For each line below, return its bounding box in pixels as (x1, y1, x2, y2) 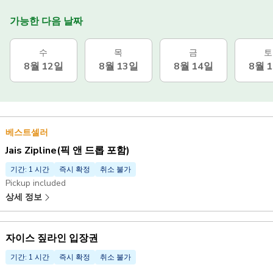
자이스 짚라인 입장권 (5, 231, 98, 245)
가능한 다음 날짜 (10, 14, 83, 28)
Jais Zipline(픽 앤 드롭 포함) (5, 143, 130, 157)
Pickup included (5, 177, 66, 189)
